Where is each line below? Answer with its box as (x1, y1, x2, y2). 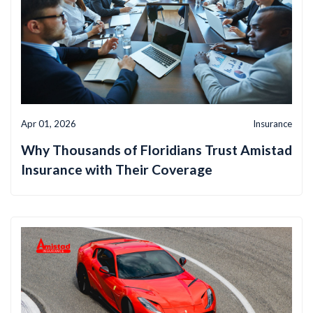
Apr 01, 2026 (21, 118, 76, 130)
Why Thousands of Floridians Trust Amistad (21, 142, 292, 159)
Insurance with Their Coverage (21, 161, 212, 178)
